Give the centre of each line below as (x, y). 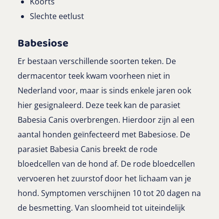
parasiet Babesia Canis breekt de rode (88, 149)
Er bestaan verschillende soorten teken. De (97, 61)
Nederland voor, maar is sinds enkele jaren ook (104, 91)
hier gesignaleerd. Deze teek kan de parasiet (99, 105)
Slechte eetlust (57, 16)
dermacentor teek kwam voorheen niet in (94, 76)
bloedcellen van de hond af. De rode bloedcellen (106, 164)
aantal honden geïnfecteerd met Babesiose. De (104, 135)
